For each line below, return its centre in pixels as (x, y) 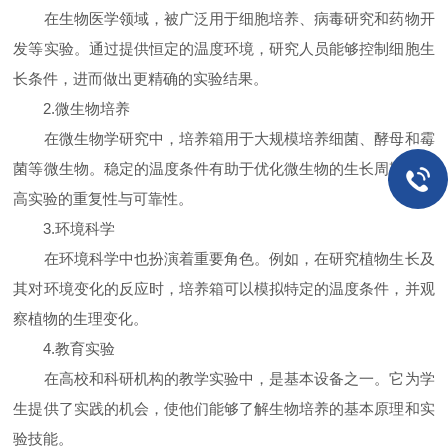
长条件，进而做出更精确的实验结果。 (141, 78)
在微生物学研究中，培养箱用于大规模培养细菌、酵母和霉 (224, 138)
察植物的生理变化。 (81, 318)
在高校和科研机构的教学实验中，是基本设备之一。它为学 (224, 378)
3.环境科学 (64, 228)
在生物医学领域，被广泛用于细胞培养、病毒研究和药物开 (224, 18)
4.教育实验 (64, 348)
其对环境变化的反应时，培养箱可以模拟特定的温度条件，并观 (224, 288)
